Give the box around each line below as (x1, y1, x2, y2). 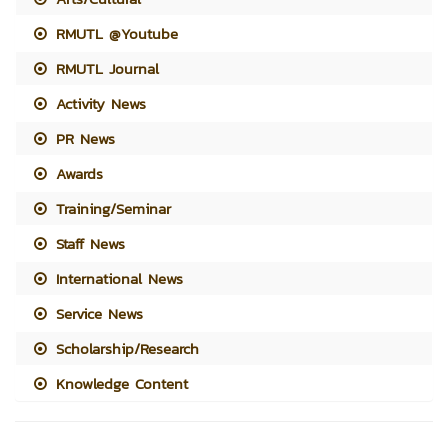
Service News (50, 301, 144, 325)
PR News (50, 126, 116, 150)
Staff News (50, 231, 126, 255)
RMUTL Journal (50, 56, 160, 80)
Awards (50, 161, 104, 185)
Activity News (50, 91, 147, 115)
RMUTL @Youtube (50, 21, 179, 45)
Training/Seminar (50, 196, 172, 220)
